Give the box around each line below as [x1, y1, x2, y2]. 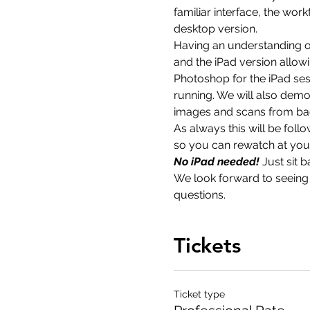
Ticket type [173, 289, 225, 300]
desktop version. [173, 22, 257, 35]
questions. [173, 188, 226, 201]
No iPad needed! [173, 155, 262, 168]
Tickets [173, 233, 241, 258]
